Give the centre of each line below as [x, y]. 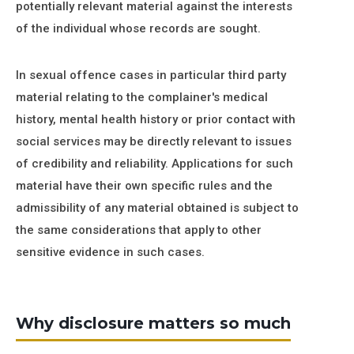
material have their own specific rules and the [144, 186]
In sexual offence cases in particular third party [151, 75]
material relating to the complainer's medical [142, 97]
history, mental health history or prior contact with [156, 119]
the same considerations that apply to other [139, 230]
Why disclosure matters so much [153, 323]
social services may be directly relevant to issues [154, 141]
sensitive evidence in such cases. [110, 252]
